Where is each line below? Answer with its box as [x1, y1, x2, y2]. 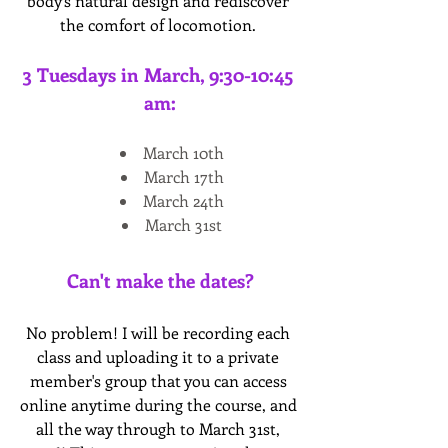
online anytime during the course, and [20, 394, 297, 416]
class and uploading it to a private [37, 346, 279, 368]
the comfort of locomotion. [60, 14, 260, 36]
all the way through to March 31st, [36, 418, 280, 440]
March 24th [143, 190, 224, 212]
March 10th [143, 142, 224, 164]
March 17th [143, 166, 224, 188]
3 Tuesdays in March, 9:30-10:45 [22, 62, 293, 88]
